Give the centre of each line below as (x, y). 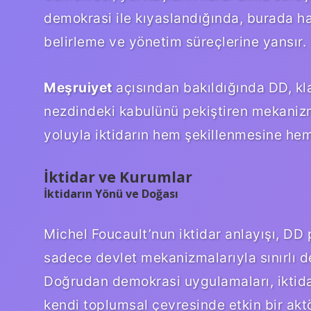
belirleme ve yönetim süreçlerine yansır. (175, 41)
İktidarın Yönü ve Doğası (111, 193)
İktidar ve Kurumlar (118, 177)
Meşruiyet (78, 87)
